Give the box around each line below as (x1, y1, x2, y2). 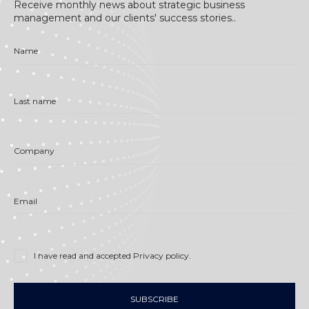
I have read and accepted (32, 250, 133, 261)
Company (14, 146, 54, 157)
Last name (14, 95, 56, 106)
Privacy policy (133, 250, 189, 261)
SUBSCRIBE (130, 294, 179, 305)
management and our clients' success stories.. (14, 12, 236, 25)
